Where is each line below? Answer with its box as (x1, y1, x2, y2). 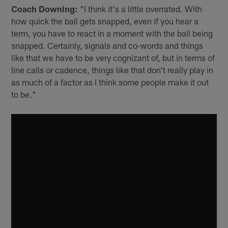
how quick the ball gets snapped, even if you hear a (11, 16, 199, 26)
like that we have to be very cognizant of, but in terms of (11, 52, 215, 63)
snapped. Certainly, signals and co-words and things (11, 40, 204, 51)
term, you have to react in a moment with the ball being (11, 28, 213, 39)
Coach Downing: (11, 4, 78, 14)
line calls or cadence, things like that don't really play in (11, 65, 214, 75)
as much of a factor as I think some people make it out (11, 77, 209, 88)
